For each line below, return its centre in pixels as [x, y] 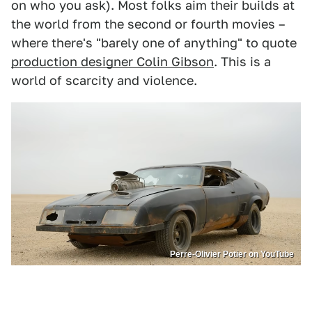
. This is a [242, 62]
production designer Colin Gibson [112, 62]
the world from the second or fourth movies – [148, 24]
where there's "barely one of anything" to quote [154, 43]
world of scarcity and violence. [104, 81]
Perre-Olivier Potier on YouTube [232, 255]
